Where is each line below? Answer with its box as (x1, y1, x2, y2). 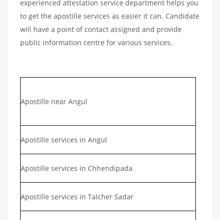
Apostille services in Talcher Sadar (21, 192, 134, 201)
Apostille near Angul (21, 96, 89, 106)
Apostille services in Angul (21, 135, 107, 144)
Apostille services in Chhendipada (21, 163, 133, 173)
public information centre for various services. (20, 37, 172, 47)
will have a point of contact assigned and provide (20, 24, 182, 34)
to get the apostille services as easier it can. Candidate (20, 11, 199, 21)
